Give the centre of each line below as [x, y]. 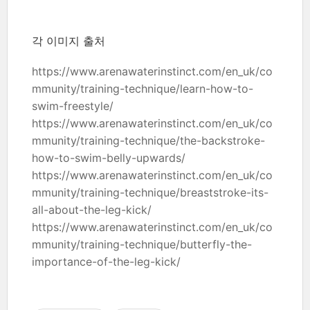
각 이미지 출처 [69, 41]
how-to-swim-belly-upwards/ [109, 158]
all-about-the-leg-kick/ [92, 210]
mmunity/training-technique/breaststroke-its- [150, 193]
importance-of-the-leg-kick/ [106, 262]
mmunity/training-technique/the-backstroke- [148, 141]
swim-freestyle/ [73, 106]
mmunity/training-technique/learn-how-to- [143, 89]
